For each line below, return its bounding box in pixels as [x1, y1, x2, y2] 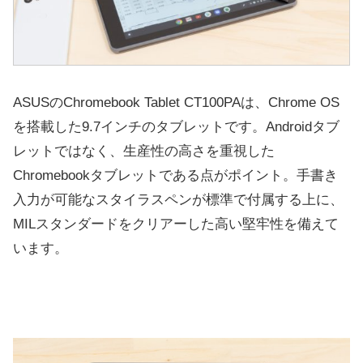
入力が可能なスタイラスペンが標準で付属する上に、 [13, 191, 344, 207]
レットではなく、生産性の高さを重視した [13, 143, 275, 159]
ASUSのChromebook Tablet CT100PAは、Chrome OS [13, 94, 340, 110]
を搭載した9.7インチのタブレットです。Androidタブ [13, 118, 340, 135]
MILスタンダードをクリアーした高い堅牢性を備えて [13, 216, 339, 232]
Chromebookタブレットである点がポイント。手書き [13, 167, 338, 183]
